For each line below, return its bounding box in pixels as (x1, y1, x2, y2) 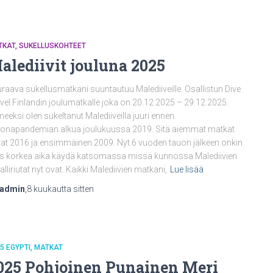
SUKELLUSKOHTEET (19, 41, 86, 50)
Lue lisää (170, 165, 204, 174)
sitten (71, 184, 94, 194)
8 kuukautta (27, 184, 71, 194)
